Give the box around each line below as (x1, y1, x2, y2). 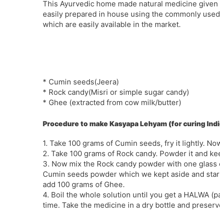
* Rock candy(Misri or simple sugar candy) (43, 87, 189, 97)
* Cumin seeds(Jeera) (43, 77, 119, 86)
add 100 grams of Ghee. (43, 179, 125, 189)
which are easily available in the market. (43, 20, 181, 29)
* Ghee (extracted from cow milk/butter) (43, 98, 181, 107)
